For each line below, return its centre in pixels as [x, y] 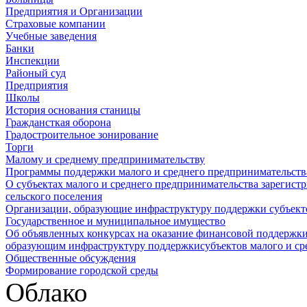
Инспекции [33, 61]
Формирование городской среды [82, 271]
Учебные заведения [51, 36]
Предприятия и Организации [74, 12]
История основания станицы [73, 110]
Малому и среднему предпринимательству [105, 160]
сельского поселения [54, 197]
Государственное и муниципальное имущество [115, 221]
